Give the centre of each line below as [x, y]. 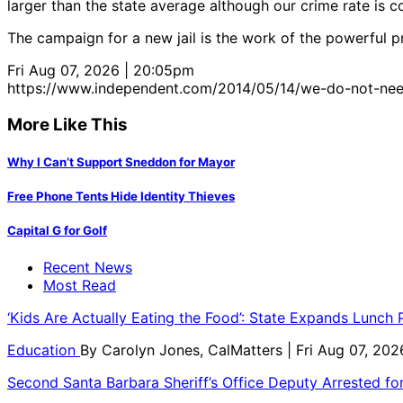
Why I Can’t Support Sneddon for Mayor [121, 162]
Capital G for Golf [57, 231]
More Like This [67, 124]
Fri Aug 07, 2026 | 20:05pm [101, 71]
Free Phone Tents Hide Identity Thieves [121, 197]
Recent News [88, 267]
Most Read [80, 285]
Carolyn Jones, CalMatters [194, 349]
